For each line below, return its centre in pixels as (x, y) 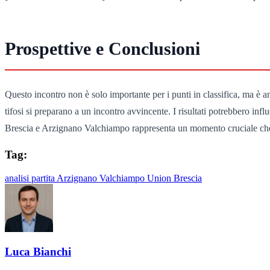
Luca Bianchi (38, 252)
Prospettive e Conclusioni (102, 48)
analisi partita (31, 178)
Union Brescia (174, 178)
